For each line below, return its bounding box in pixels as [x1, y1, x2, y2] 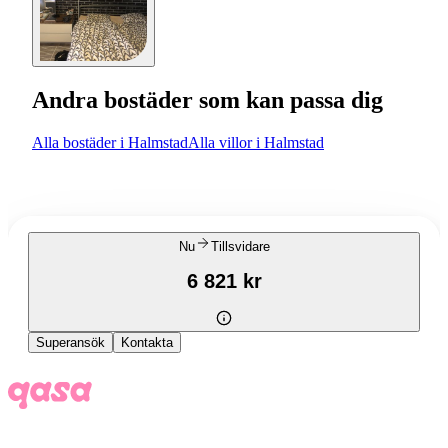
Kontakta [121, 335, 173, 351]
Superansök [36, 335, 105, 351]
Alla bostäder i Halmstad [32, 133, 188, 151]
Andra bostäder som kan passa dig [32, 86, 383, 113]
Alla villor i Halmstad [188, 133, 324, 151]
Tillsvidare [210, 238, 270, 254]
